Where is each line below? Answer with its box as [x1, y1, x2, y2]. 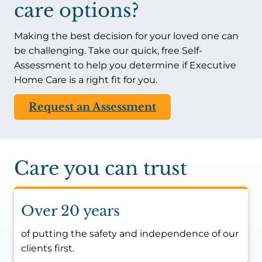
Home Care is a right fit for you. [14, 74, 157, 85]
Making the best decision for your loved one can [14, 30, 239, 42]
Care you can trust [14, 157, 187, 180]
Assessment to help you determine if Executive [14, 60, 236, 71]
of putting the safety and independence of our [21, 228, 239, 239]
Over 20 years [21, 202, 120, 219]
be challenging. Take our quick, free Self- [14, 45, 202, 56]
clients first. [21, 243, 74, 254]
